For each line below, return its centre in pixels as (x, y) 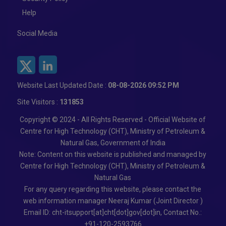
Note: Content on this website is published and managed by (113, 154)
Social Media (37, 33)
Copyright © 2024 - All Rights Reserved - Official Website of (113, 119)
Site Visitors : (38, 102)
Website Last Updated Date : (62, 85)
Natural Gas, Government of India (113, 143)
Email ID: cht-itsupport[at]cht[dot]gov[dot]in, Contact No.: (113, 212)
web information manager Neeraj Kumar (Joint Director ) (113, 201)
